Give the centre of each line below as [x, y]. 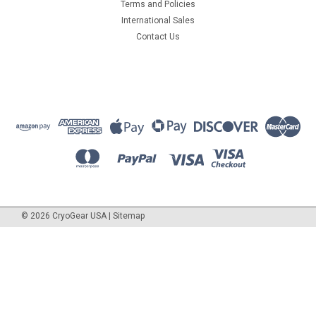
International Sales [158, 20]
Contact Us [158, 36]
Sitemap [129, 215]
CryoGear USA [78, 215]
